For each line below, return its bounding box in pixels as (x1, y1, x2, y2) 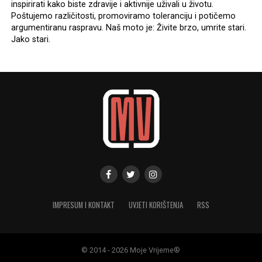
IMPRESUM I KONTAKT (52, 199, 115, 211)
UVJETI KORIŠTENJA (128, 199, 183, 211)
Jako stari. (11, 35, 50, 44)
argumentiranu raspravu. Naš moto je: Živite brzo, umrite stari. (11, 23, 246, 33)
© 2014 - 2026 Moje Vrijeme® (81, 246, 181, 254)
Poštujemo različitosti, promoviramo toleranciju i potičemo (11, 11, 236, 21)
